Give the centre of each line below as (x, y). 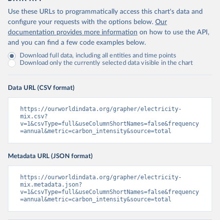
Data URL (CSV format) (41, 88)
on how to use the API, (174, 33)
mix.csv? (34, 117)
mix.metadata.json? (51, 185)
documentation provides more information (73, 33)
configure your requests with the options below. (81, 22)
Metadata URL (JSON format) (50, 156)
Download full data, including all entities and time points (98, 56)
